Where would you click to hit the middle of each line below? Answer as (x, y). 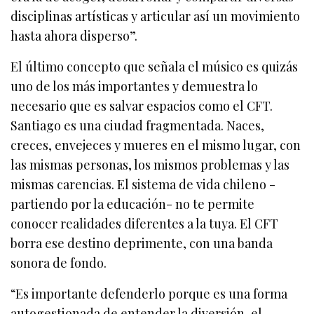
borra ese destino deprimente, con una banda (142, 244)
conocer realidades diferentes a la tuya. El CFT (145, 224)
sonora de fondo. (59, 263)
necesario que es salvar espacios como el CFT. (142, 106)
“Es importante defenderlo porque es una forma (149, 294)
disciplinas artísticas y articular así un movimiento (156, 16)
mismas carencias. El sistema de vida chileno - (143, 185)
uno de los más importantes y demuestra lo (135, 87)
